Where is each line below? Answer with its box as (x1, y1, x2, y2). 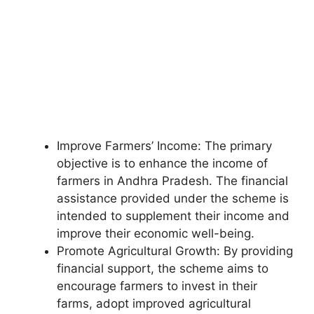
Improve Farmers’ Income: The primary (57, 138, 272, 153)
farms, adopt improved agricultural (57, 296, 251, 310)
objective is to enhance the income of (57, 156, 268, 170)
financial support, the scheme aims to (57, 261, 268, 275)
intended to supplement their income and (57, 208, 289, 223)
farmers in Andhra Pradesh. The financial (57, 173, 288, 188)
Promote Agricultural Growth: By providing (57, 243, 293, 258)
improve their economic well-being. (57, 226, 254, 240)
